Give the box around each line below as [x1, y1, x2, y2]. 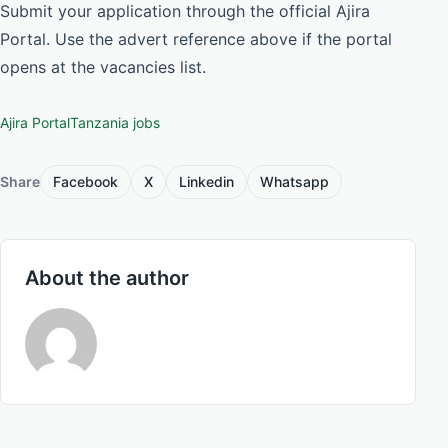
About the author [25, 266, 189, 291]
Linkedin [179, 173, 234, 191]
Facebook [53, 173, 118, 191]
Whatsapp [260, 173, 329, 191]
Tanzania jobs [70, 114, 160, 132]
